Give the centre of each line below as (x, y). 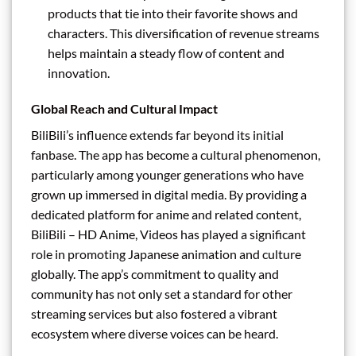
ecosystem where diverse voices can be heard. (155, 334)
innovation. (78, 72)
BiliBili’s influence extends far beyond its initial (157, 135)
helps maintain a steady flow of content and (166, 52)
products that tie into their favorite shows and (172, 13)
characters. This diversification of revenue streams (183, 33)
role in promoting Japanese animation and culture (166, 254)
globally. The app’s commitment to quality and (155, 274)
